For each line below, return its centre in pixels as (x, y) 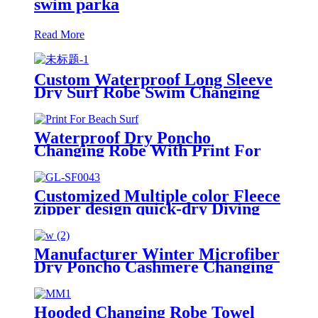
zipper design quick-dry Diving (147, 208)
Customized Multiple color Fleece (157, 196)
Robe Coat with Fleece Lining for (155, 105)
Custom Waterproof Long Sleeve (153, 79)
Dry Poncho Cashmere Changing (154, 267)
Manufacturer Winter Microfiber (157, 254)
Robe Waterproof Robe (119, 279)
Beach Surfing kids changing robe (157, 221)
